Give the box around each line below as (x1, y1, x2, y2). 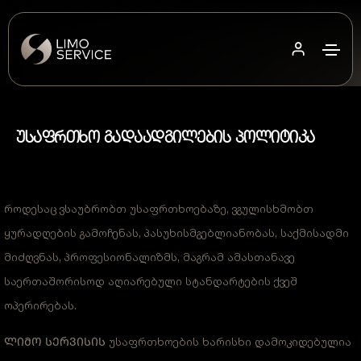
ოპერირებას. (4, 298, 77, 312)
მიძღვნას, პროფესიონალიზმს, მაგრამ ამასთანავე (4, 250, 295, 263)
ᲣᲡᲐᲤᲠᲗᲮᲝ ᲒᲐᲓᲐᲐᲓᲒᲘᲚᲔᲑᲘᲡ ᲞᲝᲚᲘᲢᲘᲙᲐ (16, 127, 315, 147)
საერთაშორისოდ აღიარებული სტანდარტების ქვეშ (4, 274, 297, 288)
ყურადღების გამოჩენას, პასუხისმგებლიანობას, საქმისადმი (4, 226, 349, 239)
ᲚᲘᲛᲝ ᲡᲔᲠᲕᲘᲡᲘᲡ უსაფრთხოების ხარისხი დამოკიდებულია (4, 334, 351, 348)
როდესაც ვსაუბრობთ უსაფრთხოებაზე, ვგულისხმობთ (4, 201, 313, 215)
